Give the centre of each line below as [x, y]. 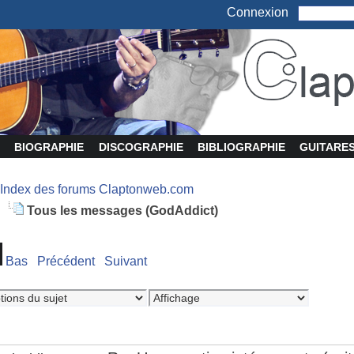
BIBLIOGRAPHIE [241, 147]
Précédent [66, 261]
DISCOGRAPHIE [141, 147]
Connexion [262, 13]
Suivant [126, 261]
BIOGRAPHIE [49, 147]
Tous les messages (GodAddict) [122, 211]
